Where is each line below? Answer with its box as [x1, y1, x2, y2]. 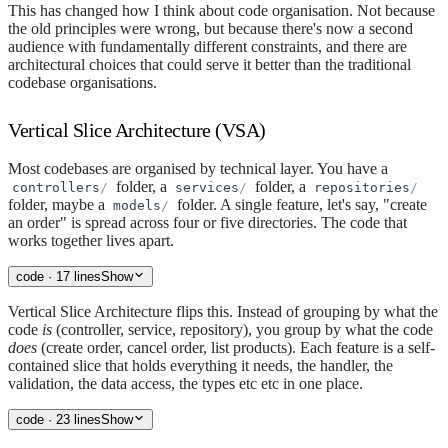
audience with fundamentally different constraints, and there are [8, 37, 407, 55]
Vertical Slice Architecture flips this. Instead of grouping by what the [8, 302, 438, 320]
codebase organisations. [8, 73, 157, 91]
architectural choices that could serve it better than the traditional [8, 55, 411, 73]
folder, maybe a [8, 195, 109, 213]
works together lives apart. [8, 231, 174, 249]
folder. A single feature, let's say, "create [173, 195, 427, 213]
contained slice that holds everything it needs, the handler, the [8, 356, 393, 374]
